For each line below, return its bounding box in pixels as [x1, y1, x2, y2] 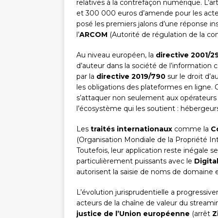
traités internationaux [91, 125, 172, 134]
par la [76, 72, 96, 81]
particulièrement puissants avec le [76, 157, 194, 166]
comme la [172, 125, 211, 134]
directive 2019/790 [96, 72, 165, 81]
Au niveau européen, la [76, 51, 156, 60]
